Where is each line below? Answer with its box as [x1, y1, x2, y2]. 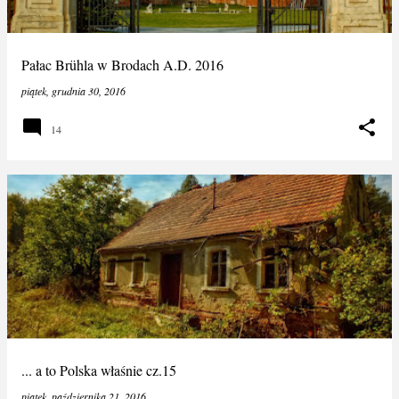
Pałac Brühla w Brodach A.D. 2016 [21, 55, 224, 74]
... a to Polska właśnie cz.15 [21, 361, 176, 379]
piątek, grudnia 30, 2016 [21, 84, 126, 98]
